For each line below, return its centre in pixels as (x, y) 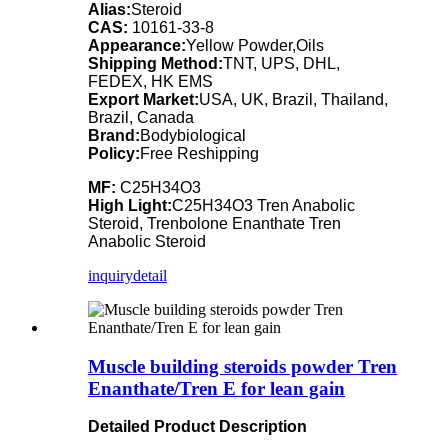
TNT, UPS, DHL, (281, 63)
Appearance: (137, 45)
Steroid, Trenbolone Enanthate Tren (214, 223)
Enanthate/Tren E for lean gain (216, 388)
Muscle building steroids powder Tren (242, 366)
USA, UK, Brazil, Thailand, (293, 99)
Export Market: (143, 99)
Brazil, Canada (141, 117)
